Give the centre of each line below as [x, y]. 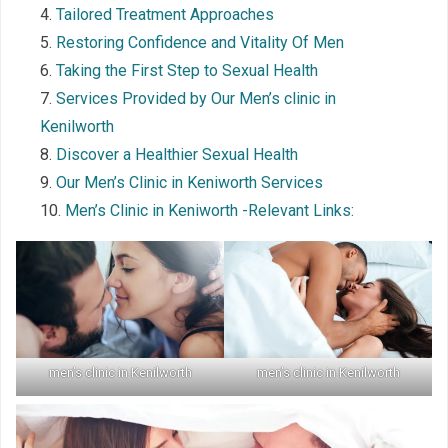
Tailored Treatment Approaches [165, 14]
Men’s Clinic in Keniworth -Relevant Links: [209, 210]
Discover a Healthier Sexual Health [177, 154]
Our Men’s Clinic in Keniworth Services [189, 182]
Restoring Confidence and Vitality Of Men [200, 42]
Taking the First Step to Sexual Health [187, 70]
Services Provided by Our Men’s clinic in [196, 98]
